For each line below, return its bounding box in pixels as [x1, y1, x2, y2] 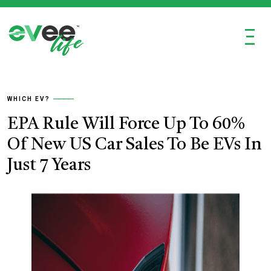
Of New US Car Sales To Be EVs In [7, 137, 262, 154]
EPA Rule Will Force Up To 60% [7, 116, 245, 133]
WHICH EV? [7, 96, 50, 102]
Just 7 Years [7, 157, 91, 174]
